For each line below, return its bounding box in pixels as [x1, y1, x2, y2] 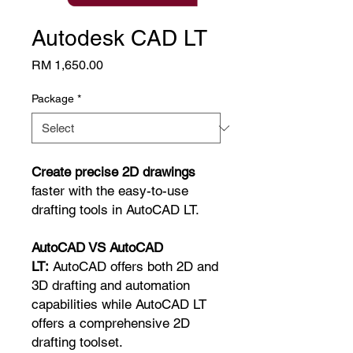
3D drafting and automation [32, 277, 190, 293]
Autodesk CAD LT [32, 25, 207, 50]
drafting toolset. [32, 334, 123, 350]
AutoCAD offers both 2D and [53, 258, 218, 274]
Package [32, 92, 74, 105]
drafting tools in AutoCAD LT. [32, 202, 199, 217]
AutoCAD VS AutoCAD [32, 240, 163, 255]
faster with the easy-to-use [32, 183, 188, 199]
